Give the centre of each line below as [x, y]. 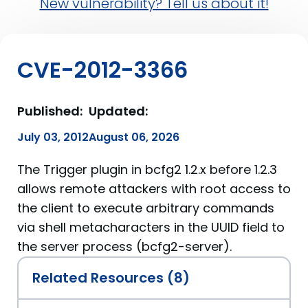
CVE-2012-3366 [102, 70]
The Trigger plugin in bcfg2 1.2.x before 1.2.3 [147, 169]
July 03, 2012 [53, 137]
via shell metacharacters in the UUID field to [151, 227]
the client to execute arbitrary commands [146, 208]
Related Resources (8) [111, 278]
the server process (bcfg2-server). [124, 246]
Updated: [118, 111]
